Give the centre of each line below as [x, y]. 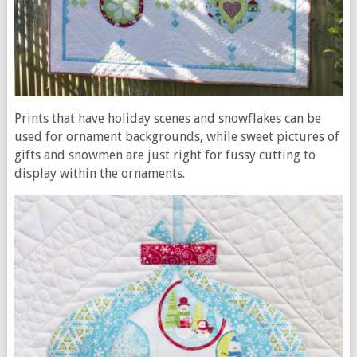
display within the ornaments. [99, 173]
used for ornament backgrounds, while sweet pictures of [177, 136]
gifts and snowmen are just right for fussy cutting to [165, 155]
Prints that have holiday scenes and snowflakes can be [167, 118]
